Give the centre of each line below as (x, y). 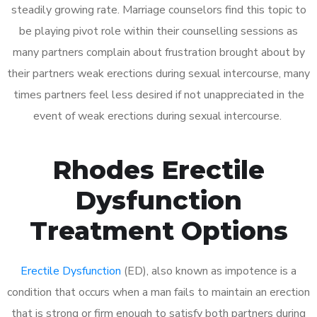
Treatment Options (158, 230)
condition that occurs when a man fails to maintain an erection (158, 292)
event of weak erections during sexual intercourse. (158, 116)
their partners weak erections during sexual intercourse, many (158, 73)
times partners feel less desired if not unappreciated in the (158, 94)
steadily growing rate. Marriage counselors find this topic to (158, 10)
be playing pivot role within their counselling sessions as (158, 31)
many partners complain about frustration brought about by (158, 52)
